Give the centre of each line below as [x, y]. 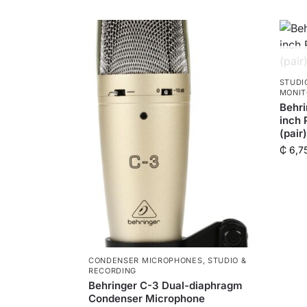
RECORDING [112, 270]
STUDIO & [227, 260]
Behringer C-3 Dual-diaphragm [165, 285]
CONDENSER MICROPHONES [145, 260]
